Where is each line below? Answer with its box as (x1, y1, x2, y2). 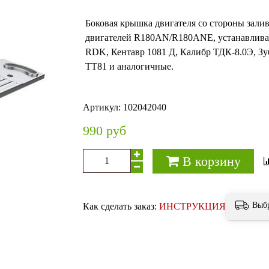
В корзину (182, 153, 241, 169)
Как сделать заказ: (83, 201, 160, 211)
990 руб (83, 123, 127, 138)
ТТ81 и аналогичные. (85, 61, 174, 71)
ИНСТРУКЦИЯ (159, 201, 226, 211)
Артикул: (83, 102, 121, 112)
